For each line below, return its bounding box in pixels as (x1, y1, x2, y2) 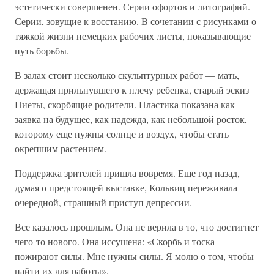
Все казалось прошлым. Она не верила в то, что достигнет (15, 220, 259, 233)
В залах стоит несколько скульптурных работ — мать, (15, 68, 239, 81)
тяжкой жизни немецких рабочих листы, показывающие (15, 29, 251, 42)
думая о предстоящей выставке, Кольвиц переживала (15, 181, 237, 194)
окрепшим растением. (15, 142, 106, 155)
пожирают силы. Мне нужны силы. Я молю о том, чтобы (15, 250, 254, 262)
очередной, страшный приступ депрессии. (15, 196, 192, 209)
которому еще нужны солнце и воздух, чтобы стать (15, 127, 229, 140)
